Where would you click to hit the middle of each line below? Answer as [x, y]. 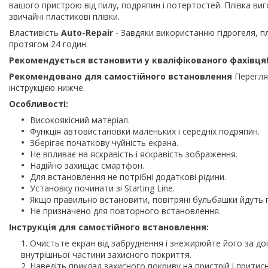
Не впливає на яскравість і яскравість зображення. [134, 154]
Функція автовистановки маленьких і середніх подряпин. [145, 131]
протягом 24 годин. [48, 44]
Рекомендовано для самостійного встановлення [121, 76]
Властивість [35, 32]
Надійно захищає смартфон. [87, 165]
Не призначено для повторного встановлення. [125, 211]
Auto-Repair [87, 32]
